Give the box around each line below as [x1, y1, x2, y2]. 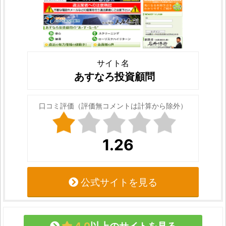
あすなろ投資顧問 [74, 71, 155, 83]
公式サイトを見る [78, 176, 157, 188]
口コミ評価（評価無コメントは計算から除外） [39, 101, 187, 110]
